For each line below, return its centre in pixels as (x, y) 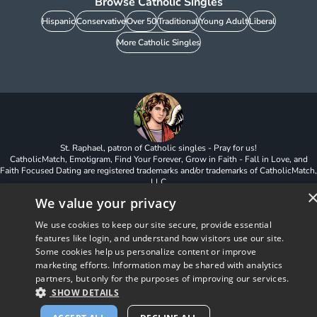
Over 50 (142, 21)
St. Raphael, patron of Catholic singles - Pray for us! (158, 148)
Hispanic (58, 21)
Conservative (101, 21)
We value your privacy (106, 203)
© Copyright (149, 193)
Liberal (262, 21)
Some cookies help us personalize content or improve (146, 252)
